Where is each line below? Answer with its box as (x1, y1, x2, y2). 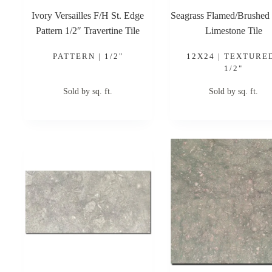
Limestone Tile (205, 25, 262, 36)
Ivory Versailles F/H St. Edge (32, 10, 144, 21)
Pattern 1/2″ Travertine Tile (36, 25, 140, 36)
